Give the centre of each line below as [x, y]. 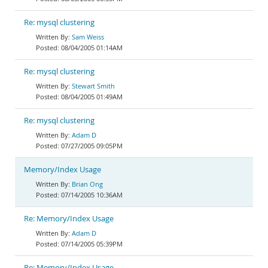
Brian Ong [87, 184]
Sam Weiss [88, 37]
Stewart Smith [93, 86]
